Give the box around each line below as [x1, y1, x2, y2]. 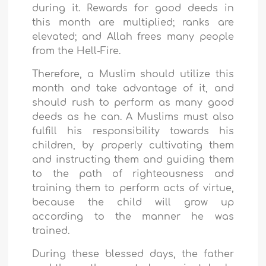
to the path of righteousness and [32, 169, 234, 180]
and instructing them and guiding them [32, 154, 234, 166]
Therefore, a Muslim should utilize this [32, 69, 234, 80]
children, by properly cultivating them [32, 140, 234, 151]
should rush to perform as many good [32, 97, 234, 109]
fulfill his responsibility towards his [32, 126, 234, 137]
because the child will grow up [32, 197, 234, 208]
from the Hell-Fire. [32, 46, 121, 57]
